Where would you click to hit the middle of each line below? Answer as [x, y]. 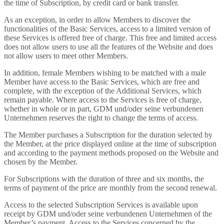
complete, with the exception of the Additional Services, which [103, 91]
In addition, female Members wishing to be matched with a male [105, 73]
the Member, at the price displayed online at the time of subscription [110, 144]
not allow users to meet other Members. [66, 56]
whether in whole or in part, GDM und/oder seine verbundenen [104, 109]
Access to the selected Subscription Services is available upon [101, 205]
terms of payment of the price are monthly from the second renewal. [110, 188]
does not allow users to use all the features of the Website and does [108, 47]
